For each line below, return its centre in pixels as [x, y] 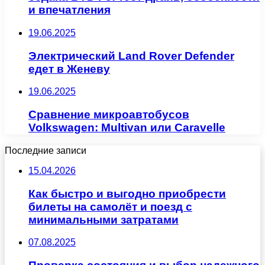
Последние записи [46, 150]
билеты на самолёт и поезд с [110, 206]
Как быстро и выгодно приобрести [127, 193]
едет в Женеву [69, 69]
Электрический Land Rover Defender [131, 56]
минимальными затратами [104, 219]
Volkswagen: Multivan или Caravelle [127, 128]
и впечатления [70, 10]
